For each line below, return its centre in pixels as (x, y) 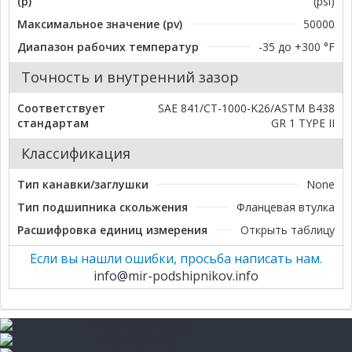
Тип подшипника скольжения (103, 207)
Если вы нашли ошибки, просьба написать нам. (176, 258)
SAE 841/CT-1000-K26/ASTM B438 (246, 108)
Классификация (76, 153)
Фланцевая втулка (286, 207)
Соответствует (61, 108)
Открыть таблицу (288, 229)
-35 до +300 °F (297, 46)
